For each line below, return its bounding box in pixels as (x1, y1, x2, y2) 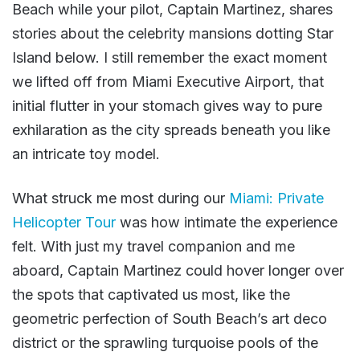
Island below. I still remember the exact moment (12, 49, 327, 67)
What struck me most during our (12, 190, 229, 207)
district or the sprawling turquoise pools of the (12, 334, 318, 352)
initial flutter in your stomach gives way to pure (12, 97, 322, 115)
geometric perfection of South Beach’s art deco (12, 310, 327, 328)
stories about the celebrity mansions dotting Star (12, 25, 333, 43)
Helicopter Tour (12, 214, 116, 231)
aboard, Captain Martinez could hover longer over (12, 262, 344, 280)
